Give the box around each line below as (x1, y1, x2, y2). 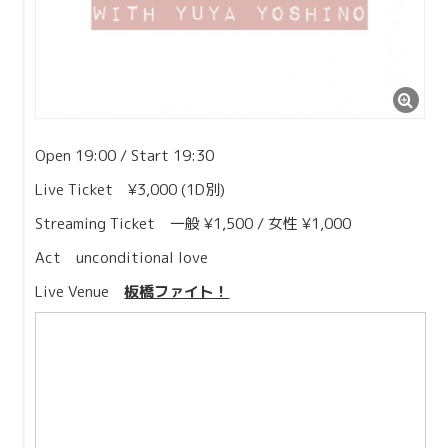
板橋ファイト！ (124, 281, 230, 302)
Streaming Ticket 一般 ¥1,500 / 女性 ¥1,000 (35, 213, 352, 234)
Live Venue (35, 281, 125, 302)
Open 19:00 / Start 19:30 (35, 145, 215, 166)
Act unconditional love (35, 247, 209, 268)
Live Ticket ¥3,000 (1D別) (35, 179, 226, 200)
